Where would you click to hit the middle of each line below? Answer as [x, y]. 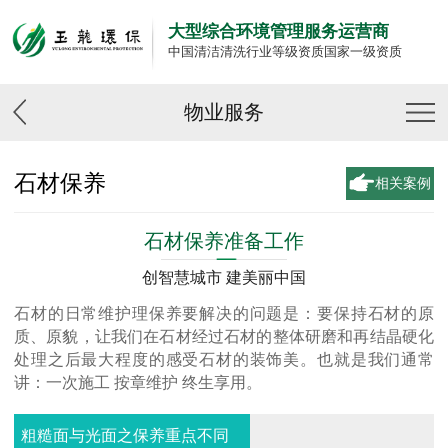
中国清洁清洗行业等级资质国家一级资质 [285, 52]
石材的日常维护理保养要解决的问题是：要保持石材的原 [224, 314]
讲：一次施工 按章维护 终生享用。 [138, 383]
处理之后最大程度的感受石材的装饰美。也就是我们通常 [224, 360]
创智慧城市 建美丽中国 [224, 278]
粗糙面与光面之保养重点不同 [124, 436]
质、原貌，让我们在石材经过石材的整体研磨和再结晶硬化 [224, 337]
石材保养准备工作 [224, 241]
